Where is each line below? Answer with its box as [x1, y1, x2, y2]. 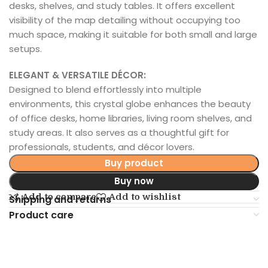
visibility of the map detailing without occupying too [9, 13, 240, 26]
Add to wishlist [108, 191, 181, 203]
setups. [9, 42, 42, 55]
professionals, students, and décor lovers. [9, 140, 194, 153]
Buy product [104, 156, 163, 169]
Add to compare [22, 191, 96, 203]
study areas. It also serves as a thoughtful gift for [9, 126, 229, 139]
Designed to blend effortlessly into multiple [9, 83, 202, 96]
